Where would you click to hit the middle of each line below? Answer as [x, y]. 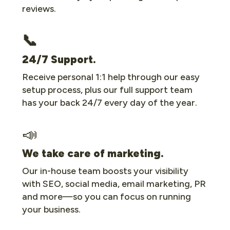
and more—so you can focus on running [107, 196]
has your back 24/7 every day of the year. [110, 102]
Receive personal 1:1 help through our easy [111, 77]
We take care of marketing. [93, 153]
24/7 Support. [59, 59]
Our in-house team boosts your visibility [105, 171]
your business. [51, 209]
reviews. [39, 8]
